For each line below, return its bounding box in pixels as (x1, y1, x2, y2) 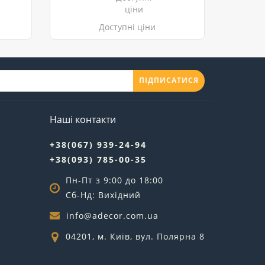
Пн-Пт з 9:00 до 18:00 (65, 174, 163, 186)
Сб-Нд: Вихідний (65, 189, 141, 201)
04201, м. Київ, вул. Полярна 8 (65, 230, 205, 242)
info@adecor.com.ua (66, 209, 159, 221)
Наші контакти (49, 112, 116, 126)
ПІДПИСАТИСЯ (139, 75, 199, 86)
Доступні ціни (98, 21, 156, 33)
